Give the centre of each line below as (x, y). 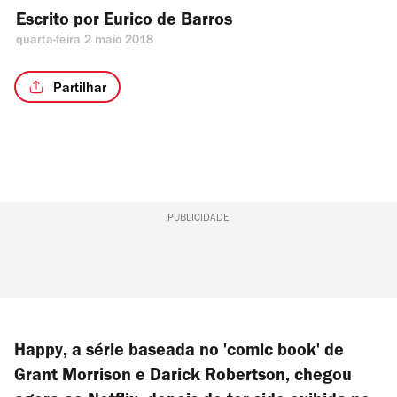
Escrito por (60, 22)
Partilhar (80, 89)
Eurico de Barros (168, 22)
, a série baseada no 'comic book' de (203, 353)
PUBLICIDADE (198, 219)
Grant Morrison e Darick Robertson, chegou (183, 378)
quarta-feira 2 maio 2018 (85, 42)
